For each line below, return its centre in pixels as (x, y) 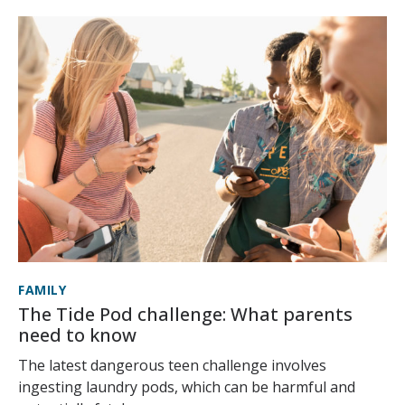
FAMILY (42, 290)
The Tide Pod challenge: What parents (185, 315)
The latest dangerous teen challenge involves (172, 366)
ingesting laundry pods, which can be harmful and (187, 387)
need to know (77, 335)
